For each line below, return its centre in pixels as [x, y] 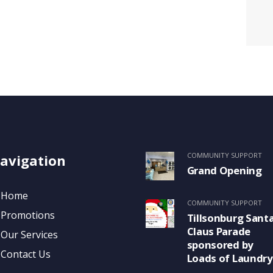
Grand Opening [224, 171]
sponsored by [220, 244]
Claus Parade [218, 231]
